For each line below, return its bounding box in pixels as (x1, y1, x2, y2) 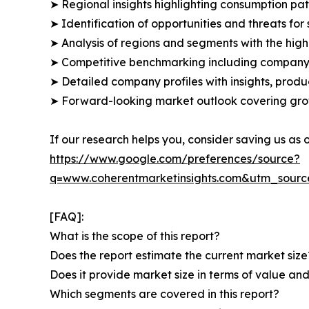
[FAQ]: (50, 210, 83, 224)
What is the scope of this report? (50, 229, 220, 243)
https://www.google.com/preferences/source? (50, 152, 300, 166)
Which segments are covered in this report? (50, 287, 279, 301)
